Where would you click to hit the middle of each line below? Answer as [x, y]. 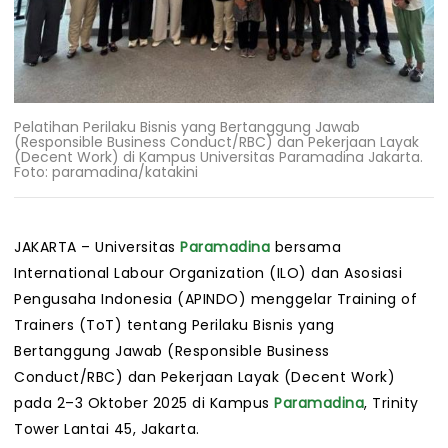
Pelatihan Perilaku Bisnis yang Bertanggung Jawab [187, 126]
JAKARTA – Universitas [97, 247]
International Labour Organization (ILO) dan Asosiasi [208, 273]
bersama [305, 247]
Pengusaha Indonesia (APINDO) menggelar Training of [215, 299]
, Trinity [391, 403]
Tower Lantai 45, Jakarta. [107, 429]
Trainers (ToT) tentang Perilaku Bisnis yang [174, 325]
